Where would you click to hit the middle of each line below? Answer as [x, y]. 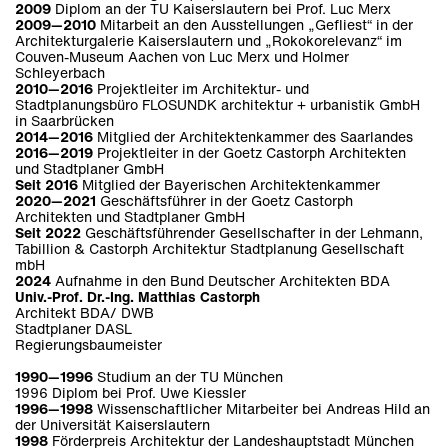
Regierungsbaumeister [88, 344]
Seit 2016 [46, 184]
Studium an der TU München [190, 377]
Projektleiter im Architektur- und [201, 88]
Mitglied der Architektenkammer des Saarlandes [253, 136]
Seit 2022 [48, 232]
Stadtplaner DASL [73, 328]
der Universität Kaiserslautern [112, 425]
